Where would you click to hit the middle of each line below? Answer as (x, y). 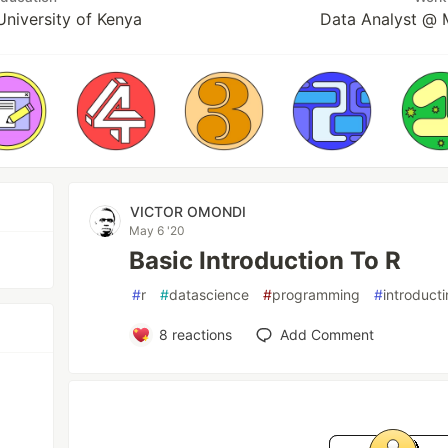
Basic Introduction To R (265, 260)
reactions (199, 334)
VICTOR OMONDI (188, 211)
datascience (209, 294)
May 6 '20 (157, 230)
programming (316, 294)
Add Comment (326, 334)
